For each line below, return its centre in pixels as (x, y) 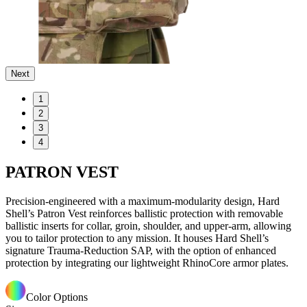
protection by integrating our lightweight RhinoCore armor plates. (147, 263)
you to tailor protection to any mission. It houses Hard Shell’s (137, 238)
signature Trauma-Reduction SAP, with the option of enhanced (141, 251)
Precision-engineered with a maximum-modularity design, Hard (143, 201)
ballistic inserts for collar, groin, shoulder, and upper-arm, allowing (148, 226)
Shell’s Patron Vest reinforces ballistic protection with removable (144, 214)
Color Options (57, 297)
